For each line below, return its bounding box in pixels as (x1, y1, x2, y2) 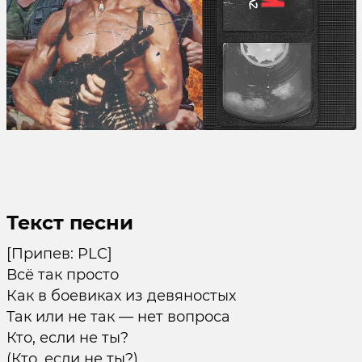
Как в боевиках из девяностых (6, 287, 236, 305)
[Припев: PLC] (6, 245, 112, 263)
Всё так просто (6, 266, 119, 284)
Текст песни (6, 211, 133, 234)
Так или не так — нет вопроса (6, 308, 230, 326)
